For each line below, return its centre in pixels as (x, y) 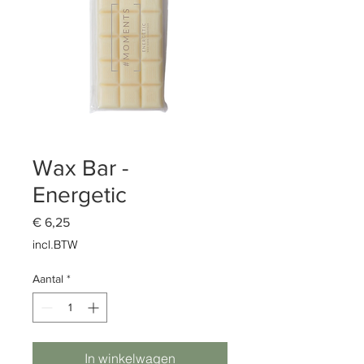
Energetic (80, 195)
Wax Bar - (80, 168)
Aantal (48, 279)
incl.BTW (55, 245)
